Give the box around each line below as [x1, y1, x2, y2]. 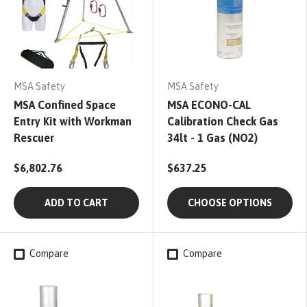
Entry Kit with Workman [14, 115, 132, 128]
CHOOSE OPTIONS [188, 197, 272, 209]
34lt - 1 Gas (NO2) [167, 132, 258, 145]
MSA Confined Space [14, 99, 116, 112]
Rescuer [14, 132, 54, 145]
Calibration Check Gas [167, 115, 278, 128]
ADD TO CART [45, 197, 108, 209]
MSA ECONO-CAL [167, 99, 251, 112]
